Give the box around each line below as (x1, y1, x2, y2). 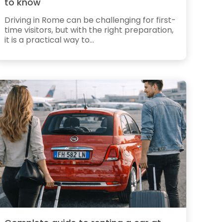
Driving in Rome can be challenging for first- (4, 14, 176, 26)
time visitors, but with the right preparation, (4, 24, 174, 36)
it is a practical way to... (4, 34, 95, 46)
